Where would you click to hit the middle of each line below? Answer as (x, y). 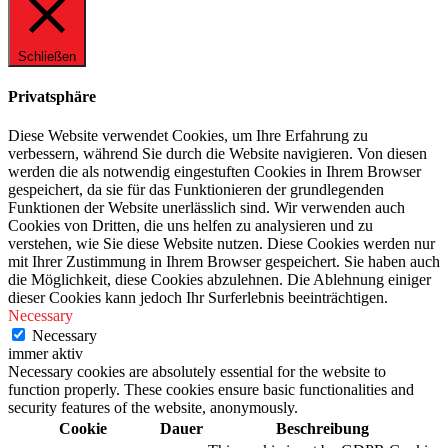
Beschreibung (322, 429)
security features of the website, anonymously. (153, 408)
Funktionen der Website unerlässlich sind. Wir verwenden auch (206, 208)
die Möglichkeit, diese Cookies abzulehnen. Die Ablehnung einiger (219, 280)
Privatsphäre (52, 96)
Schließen (47, 56)
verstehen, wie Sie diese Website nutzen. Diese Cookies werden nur (221, 244)
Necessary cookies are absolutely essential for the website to (197, 372)
